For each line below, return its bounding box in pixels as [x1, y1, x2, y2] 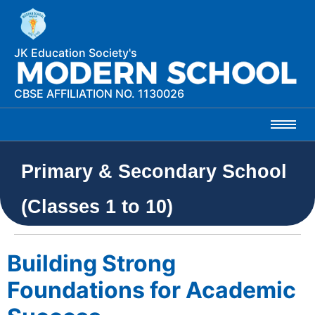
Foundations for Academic [7, 276, 296, 304]
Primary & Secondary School [21, 160, 287, 182]
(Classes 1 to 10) [21, 195, 173, 217]
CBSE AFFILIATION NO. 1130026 [14, 86, 184, 101]
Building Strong [7, 249, 176, 277]
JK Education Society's [14, 46, 137, 60]
